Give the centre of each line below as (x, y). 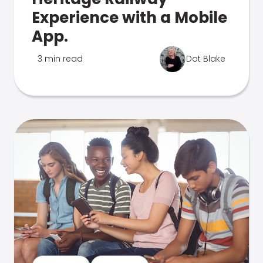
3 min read (60, 59)
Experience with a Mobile (129, 18)
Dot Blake (206, 59)
